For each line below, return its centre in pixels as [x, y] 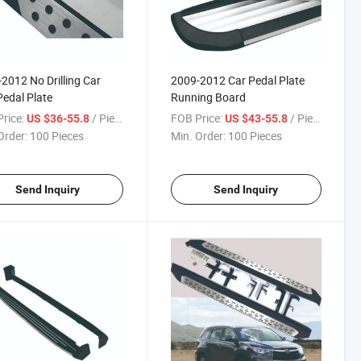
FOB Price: [196, 118]
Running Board [208, 97]
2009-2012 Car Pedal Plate [237, 80]
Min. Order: [198, 135]
